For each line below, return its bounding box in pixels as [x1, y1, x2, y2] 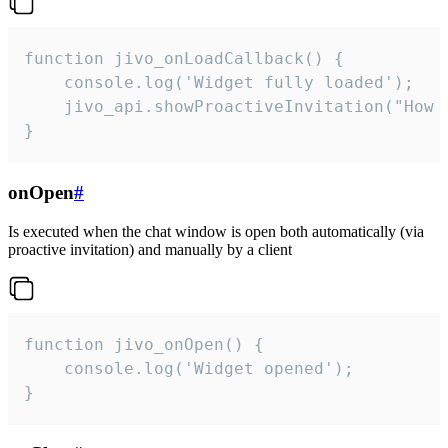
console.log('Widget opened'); [24, 358, 354, 378]
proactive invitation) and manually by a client [8, 240, 292, 258]
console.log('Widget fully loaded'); [24, 73, 414, 93]
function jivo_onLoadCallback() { [24, 49, 344, 69]
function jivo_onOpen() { [24, 334, 264, 354]
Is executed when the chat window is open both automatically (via [8, 222, 424, 240]
